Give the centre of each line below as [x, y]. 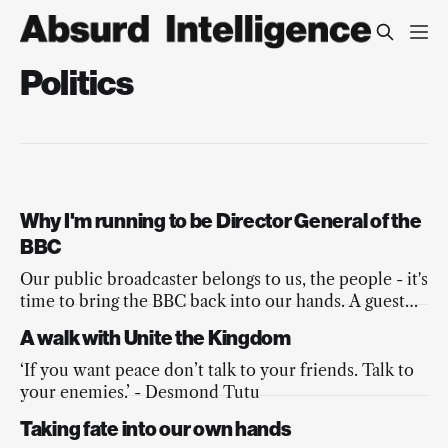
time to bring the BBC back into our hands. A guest [212, 301]
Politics [76, 83]
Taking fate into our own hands [155, 429]
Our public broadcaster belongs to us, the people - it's [224, 279]
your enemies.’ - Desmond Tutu [140, 392]
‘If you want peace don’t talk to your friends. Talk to [217, 370]
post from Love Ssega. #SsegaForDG [158, 323]
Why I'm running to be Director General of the [221, 221]
